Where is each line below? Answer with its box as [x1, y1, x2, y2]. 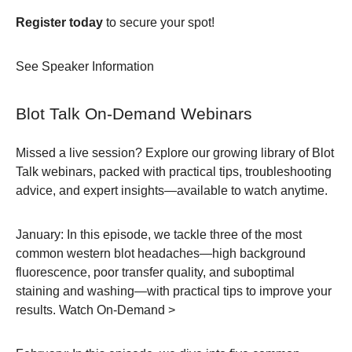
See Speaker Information [16, 60, 154, 74]
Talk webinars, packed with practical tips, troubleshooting [16, 164, 332, 178]
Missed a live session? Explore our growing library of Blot [16, 145, 334, 159]
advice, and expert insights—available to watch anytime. [16, 183, 328, 197]
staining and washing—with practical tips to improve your [16, 284, 332, 298]
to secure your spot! [103, 16, 214, 30]
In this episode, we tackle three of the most [64, 227, 302, 241]
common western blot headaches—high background [16, 246, 306, 260]
